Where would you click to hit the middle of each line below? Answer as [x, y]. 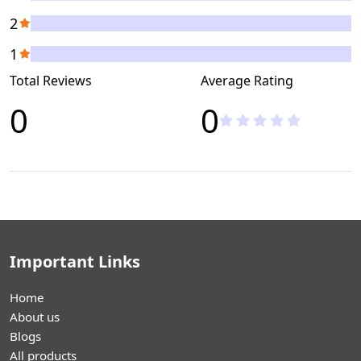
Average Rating [247, 81]
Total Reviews [51, 81]
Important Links [75, 262]
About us [35, 317]
